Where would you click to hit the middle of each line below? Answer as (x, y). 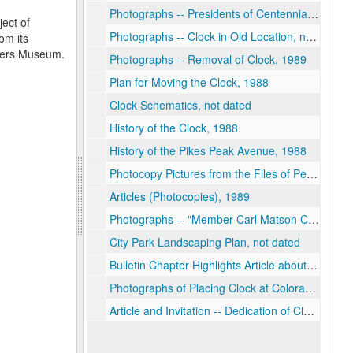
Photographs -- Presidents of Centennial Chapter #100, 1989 (208, 13)
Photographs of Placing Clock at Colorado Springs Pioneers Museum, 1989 (207, 288)
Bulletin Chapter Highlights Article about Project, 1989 (208, 265)
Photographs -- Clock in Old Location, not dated (208, 36)
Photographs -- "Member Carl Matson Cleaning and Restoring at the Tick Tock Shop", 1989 (209, 219)
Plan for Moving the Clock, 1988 (189, 82)
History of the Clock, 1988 (174, 128)
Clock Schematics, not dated (180, 105)
